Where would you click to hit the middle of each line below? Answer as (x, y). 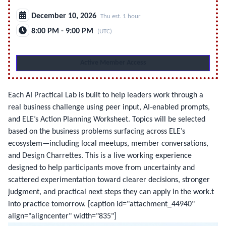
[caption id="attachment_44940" (140, 204)
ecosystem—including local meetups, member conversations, (108, 144)
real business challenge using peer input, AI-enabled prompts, (109, 107)
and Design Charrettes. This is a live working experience (100, 156)
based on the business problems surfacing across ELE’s (97, 132)
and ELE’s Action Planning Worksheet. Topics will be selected (107, 120)
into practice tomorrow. (47, 204)
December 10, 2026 (64, 16)
